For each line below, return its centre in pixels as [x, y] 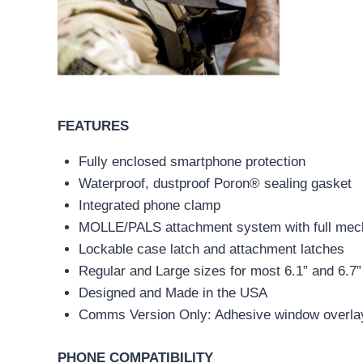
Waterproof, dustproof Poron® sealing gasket [215, 184]
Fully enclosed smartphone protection [192, 162]
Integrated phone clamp [149, 206]
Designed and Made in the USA [173, 293]
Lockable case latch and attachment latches [211, 250]
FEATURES [93, 126]
